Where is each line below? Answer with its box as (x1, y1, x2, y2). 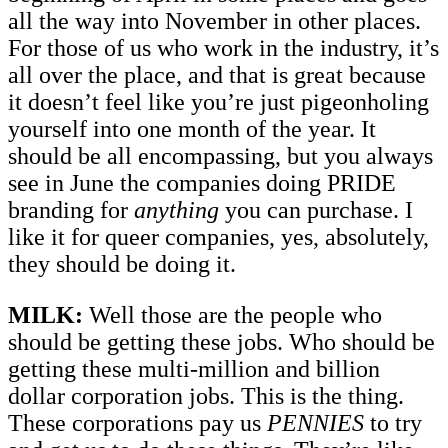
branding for (8, 196, 134, 223)
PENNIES (267, 409, 370, 436)
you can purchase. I (225, 196, 413, 223)
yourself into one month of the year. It (8, 115, 376, 142)
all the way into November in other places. (8, 7, 421, 34)
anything (134, 196, 225, 223)
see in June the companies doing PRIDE (8, 169, 396, 196)
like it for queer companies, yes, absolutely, (8, 223, 429, 250)
